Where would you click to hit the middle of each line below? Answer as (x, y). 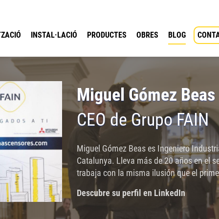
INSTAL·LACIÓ (54, 35)
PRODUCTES (107, 35)
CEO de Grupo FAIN (143, 120)
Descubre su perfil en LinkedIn (131, 193)
